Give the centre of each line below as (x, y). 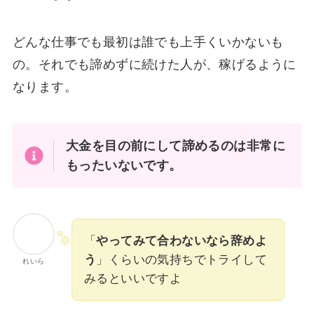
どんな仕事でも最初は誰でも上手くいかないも (148, 42)
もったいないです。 (124, 165)
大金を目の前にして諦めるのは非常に (176, 145)
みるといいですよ (133, 278)
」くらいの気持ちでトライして (182, 259)
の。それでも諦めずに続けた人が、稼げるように (154, 65)
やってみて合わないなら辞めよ (182, 240)
